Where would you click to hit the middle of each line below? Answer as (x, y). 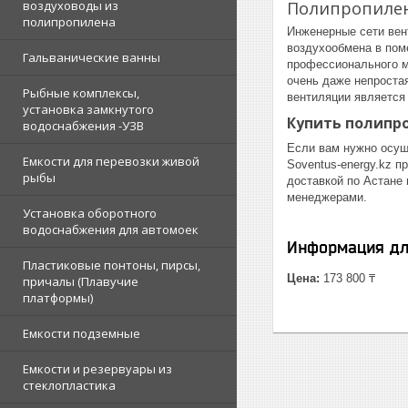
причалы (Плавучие (81, 281)
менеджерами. (327, 197)
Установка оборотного (90, 213)
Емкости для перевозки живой (111, 161)
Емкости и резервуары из (97, 369)
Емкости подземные (82, 333)
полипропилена (69, 22)
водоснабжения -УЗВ (83, 126)
